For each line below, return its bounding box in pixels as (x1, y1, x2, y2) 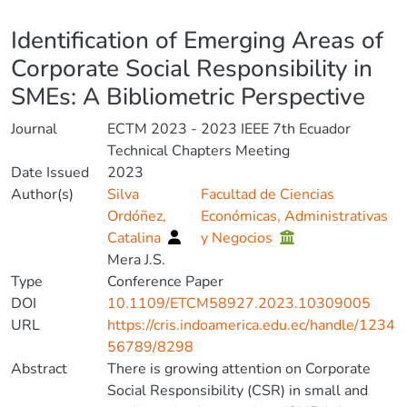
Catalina (107, 228, 164, 248)
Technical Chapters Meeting (107, 141, 290, 161)
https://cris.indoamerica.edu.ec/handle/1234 (107, 315, 395, 335)
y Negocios (201, 228, 277, 248)
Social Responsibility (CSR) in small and (107, 381, 368, 401)
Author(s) (11, 184, 74, 204)
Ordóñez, (107, 206, 166, 226)
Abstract (11, 359, 67, 379)
